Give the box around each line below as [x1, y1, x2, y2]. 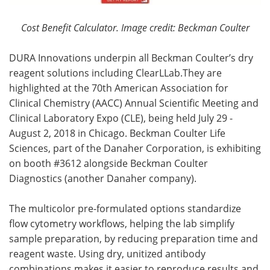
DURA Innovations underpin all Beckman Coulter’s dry [9, 51, 253, 64]
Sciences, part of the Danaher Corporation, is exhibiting [9, 141, 261, 155]
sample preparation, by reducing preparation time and [9, 231, 258, 245]
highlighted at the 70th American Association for [9, 81, 228, 95]
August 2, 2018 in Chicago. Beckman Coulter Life [9, 126, 225, 140]
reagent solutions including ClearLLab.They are [9, 66, 222, 80]
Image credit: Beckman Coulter [121, 20, 250, 34]
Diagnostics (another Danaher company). [9, 171, 196, 185]
